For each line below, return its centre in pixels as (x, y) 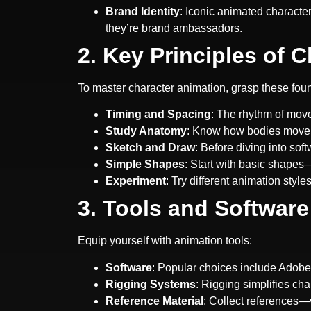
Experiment (136, 181)
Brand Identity (143, 11)
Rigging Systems (151, 284)
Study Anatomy (146, 131)
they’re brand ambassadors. (174, 28)
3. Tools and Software (193, 209)
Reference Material (154, 301)
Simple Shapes (145, 165)
